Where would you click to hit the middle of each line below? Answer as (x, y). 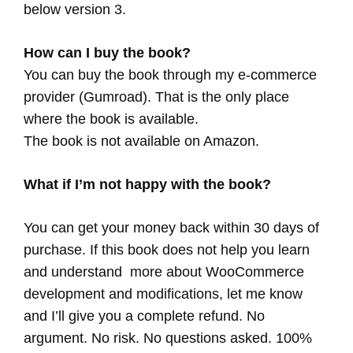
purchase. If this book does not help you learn (167, 250)
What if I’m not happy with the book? (147, 185)
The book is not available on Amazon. (141, 141)
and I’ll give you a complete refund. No (144, 316)
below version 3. (75, 10)
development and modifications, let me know (163, 294)
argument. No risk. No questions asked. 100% (168, 338)
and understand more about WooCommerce (164, 272)
